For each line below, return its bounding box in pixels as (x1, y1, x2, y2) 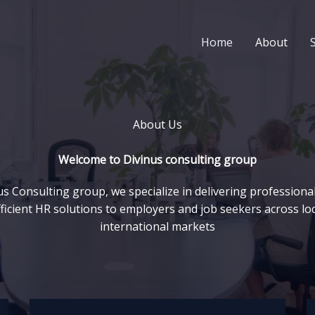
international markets (100, 219, 215, 234)
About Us (133, 117, 182, 132)
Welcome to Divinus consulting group (58, 152, 257, 167)
